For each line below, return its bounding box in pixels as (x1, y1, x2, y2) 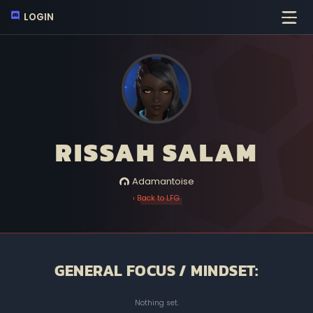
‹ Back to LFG (133, 193, 180, 203)
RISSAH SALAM (55, 133, 258, 171)
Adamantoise (129, 175, 194, 188)
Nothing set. (134, 298, 179, 309)
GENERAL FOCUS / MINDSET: (54, 259, 259, 282)
